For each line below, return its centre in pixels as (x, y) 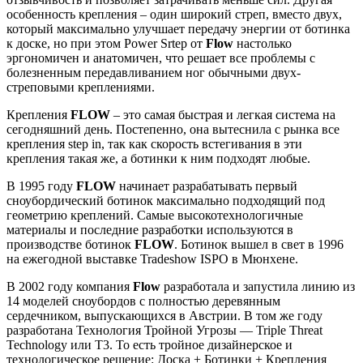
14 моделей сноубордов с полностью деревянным (143, 301)
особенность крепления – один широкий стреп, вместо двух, (174, 14)
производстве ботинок (70, 244)
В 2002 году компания (70, 286)
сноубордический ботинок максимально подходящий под (166, 200)
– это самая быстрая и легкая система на (223, 114)
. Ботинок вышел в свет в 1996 (259, 244)
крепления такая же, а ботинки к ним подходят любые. (158, 158)
